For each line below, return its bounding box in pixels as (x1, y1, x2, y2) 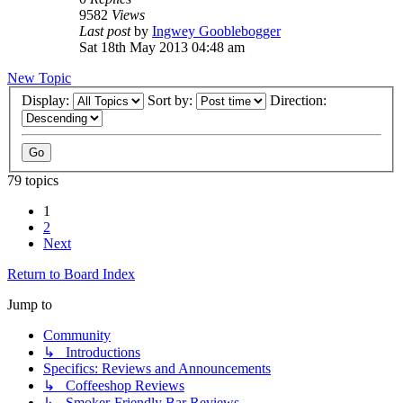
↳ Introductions (43, 345, 140, 361)
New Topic (7, 69, 71, 85)
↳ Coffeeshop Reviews (43, 378, 184, 394)
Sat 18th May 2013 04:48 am (79, 39, 245, 55)
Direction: (270, 93, 330, 109)
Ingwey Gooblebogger (152, 22, 281, 39)
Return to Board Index (7, 266, 135, 282)
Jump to (7, 297, 52, 313)
